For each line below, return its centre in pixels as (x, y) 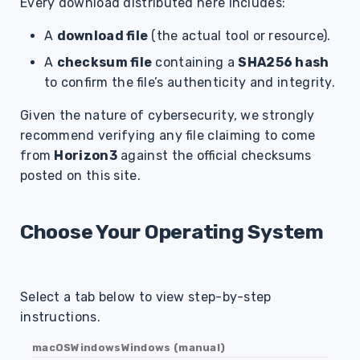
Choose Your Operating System (172, 232)
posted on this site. (80, 176)
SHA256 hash (284, 62)
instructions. (60, 317)
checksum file (104, 62)
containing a (195, 62)
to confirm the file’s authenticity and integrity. (190, 82)
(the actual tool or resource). (239, 36)
